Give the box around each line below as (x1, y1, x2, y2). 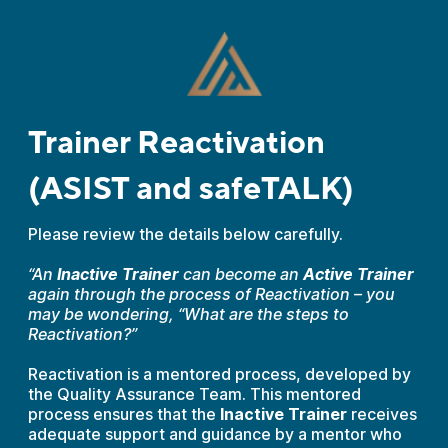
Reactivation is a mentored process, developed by (27, 364, 411, 384)
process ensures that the (27, 404, 220, 424)
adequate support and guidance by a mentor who (27, 424, 402, 444)
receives (350, 404, 417, 424)
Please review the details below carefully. (27, 224, 343, 244)
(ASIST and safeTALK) (27, 168, 354, 210)
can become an (178, 264, 303, 284)
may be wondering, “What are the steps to (27, 304, 349, 324)
